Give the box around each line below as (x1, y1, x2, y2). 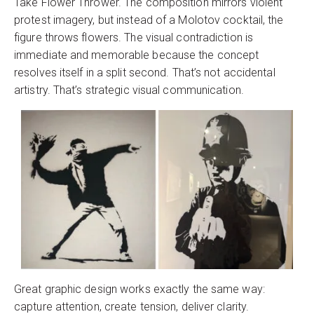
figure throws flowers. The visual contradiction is (14, 31, 254, 44)
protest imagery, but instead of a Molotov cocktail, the (14, 13, 284, 27)
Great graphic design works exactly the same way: (14, 282, 265, 296)
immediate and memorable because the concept (14, 48, 259, 62)
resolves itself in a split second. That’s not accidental (14, 66, 275, 79)
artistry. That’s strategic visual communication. (14, 83, 244, 97)
